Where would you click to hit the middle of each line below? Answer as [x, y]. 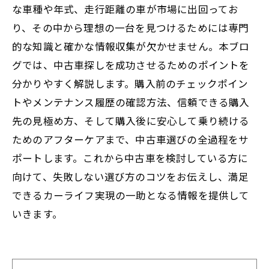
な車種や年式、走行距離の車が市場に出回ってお [125, 9]
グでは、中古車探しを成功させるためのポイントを [131, 65]
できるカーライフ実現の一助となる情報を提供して [131, 195]
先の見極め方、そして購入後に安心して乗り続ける [131, 120]
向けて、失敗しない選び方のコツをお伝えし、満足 [131, 176]
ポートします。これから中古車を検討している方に [130, 158]
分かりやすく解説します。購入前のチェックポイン [130, 83]
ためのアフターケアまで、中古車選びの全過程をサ [131, 139]
